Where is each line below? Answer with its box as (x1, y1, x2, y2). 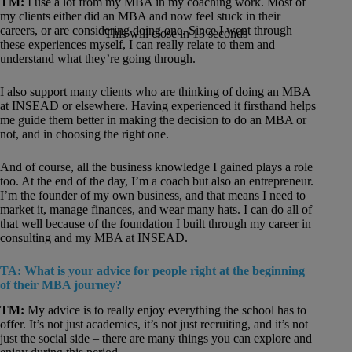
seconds (205, 26, 247, 40)
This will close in (104, 26, 192, 40)
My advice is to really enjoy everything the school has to (27, 303, 306, 317)
